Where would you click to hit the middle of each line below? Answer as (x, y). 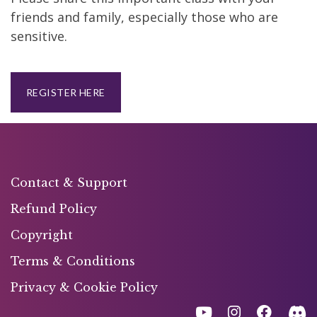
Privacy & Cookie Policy (84, 287)
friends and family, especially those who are (144, 17)
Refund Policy (54, 208)
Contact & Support (69, 182)
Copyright (42, 235)
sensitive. (39, 36)
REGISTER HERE (66, 92)
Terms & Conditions (73, 261)
